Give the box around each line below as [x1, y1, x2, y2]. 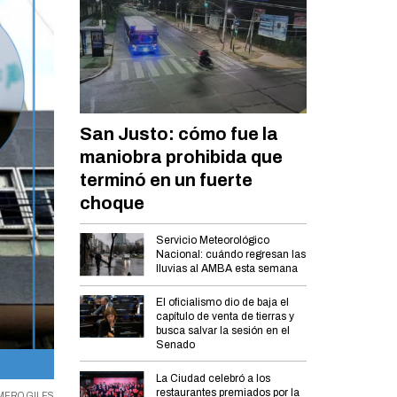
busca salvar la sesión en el [156, 324, 291, 338]
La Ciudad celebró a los [156, 371, 271, 385]
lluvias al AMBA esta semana [156, 262, 299, 276]
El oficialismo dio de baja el [156, 296, 290, 309]
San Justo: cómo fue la [80, 123, 279, 144]
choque [80, 192, 145, 213]
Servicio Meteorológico [156, 234, 270, 247]
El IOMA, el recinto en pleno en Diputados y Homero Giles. [68, 358, 370, 371]
